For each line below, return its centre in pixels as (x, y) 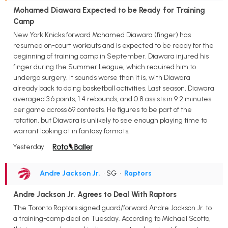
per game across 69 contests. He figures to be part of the (103, 109)
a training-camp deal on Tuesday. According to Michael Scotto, (112, 218)
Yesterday (29, 147)
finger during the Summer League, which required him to (105, 67)
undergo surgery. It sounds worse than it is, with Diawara (102, 77)
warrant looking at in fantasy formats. (72, 131)
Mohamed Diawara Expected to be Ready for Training (109, 10)
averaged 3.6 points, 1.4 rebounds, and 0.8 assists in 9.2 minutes (112, 99)
